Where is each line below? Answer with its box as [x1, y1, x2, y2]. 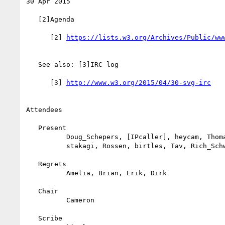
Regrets [26, 160, 38, 168]
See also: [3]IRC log [26, 60, 38, 68]
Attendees [26, 105, 62, 114]
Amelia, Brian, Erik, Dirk [26, 169, 66, 177]
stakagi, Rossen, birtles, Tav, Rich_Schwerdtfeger [26, 142, 66, 150]
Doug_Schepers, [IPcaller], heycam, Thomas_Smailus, [26, 133, 66, 141]
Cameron [26, 196, 66, 204]
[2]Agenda [26, 15, 38, 23]
